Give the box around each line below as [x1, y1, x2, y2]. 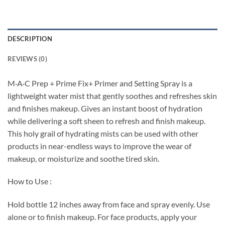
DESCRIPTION [8, 34, 52, 43]
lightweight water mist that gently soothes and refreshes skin [8, 90, 217, 100]
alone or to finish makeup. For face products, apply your [8, 212, 197, 222]
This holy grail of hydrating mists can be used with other [8, 128, 198, 138]
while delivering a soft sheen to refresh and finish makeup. [8, 116, 205, 126]
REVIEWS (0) [8, 54, 47, 63]
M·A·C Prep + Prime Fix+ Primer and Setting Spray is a [8, 78, 192, 88]
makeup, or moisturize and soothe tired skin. [8, 153, 159, 163]
